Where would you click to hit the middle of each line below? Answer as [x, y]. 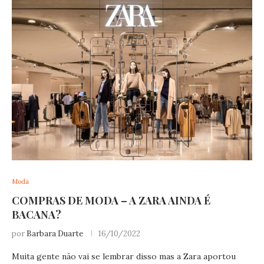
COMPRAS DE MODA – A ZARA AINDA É [111, 201]
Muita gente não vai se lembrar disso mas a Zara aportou [124, 257]
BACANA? [37, 215]
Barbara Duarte [55, 234]
